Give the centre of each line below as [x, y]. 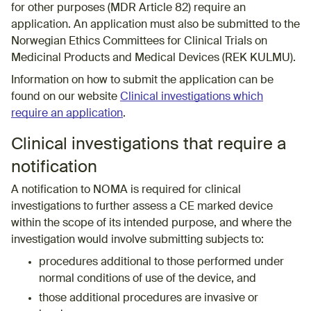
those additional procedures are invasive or [149, 298]
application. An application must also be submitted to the [155, 25]
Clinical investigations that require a [149, 144]
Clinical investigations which [192, 97]
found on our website [66, 97]
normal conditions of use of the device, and [148, 279]
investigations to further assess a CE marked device [142, 207]
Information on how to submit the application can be [142, 80]
